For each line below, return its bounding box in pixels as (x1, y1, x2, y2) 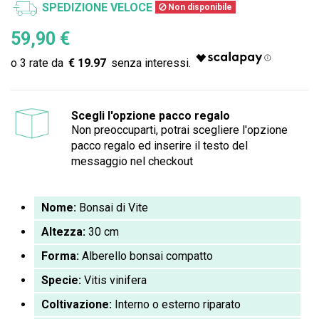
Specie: (41, 273, 81, 288)
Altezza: (41, 225, 85, 239)
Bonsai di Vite (76, 201, 148, 215)
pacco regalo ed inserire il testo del (70, 139, 248, 153)
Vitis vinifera (81, 273, 147, 288)
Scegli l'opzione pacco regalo (70, 109, 230, 123)
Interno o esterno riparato (112, 298, 241, 312)
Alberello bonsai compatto (79, 249, 213, 263)
